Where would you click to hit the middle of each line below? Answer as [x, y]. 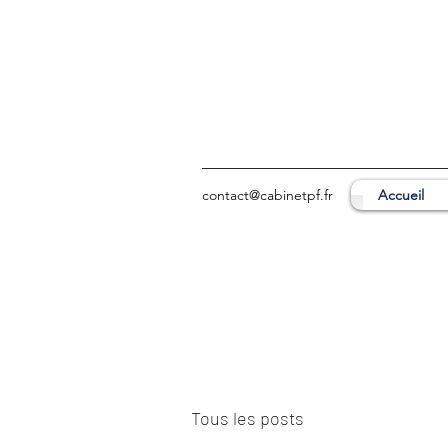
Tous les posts [247, 417]
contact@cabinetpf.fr [267, 195]
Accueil [401, 195]
